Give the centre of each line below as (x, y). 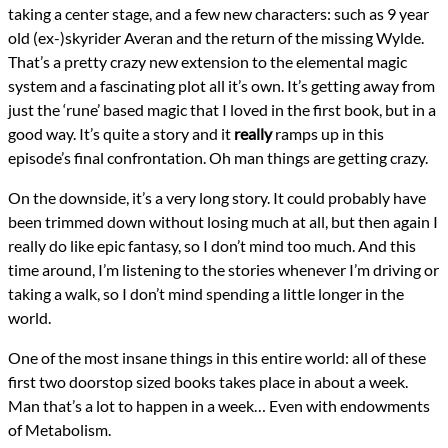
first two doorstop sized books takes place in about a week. (208, 381)
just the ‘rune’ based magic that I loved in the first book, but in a (222, 109)
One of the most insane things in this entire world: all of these (217, 357)
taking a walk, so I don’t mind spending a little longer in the (206, 293)
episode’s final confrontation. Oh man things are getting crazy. (218, 157)
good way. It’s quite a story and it (121, 133)
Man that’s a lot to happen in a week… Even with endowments (219, 405)
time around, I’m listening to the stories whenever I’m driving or (223, 269)
